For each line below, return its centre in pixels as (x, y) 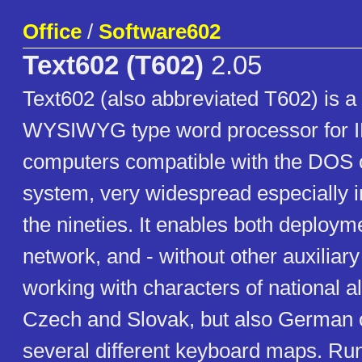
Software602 (160, 32)
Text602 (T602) (113, 66)
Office (52, 32)
